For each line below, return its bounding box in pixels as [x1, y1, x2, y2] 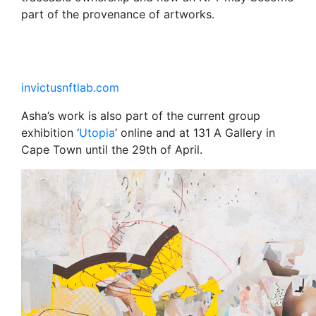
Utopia [79, 125, 115, 140]
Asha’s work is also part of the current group [21, 108, 260, 123]
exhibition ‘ [21, 125, 79, 140]
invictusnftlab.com [21, 80, 119, 95]
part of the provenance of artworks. [21, 6, 214, 21]
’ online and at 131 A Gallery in [115, 125, 275, 140]
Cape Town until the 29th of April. [21, 142, 202, 157]
